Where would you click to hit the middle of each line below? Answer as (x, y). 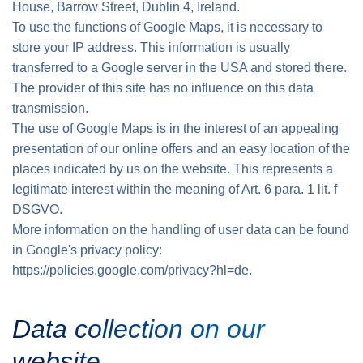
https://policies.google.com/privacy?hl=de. (132, 270)
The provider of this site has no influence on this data (163, 88)
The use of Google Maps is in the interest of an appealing (175, 128)
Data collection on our (139, 329)
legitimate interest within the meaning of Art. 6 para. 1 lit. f (175, 189)
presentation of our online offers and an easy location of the (181, 149)
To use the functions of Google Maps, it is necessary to (167, 27)
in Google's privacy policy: (87, 250)
